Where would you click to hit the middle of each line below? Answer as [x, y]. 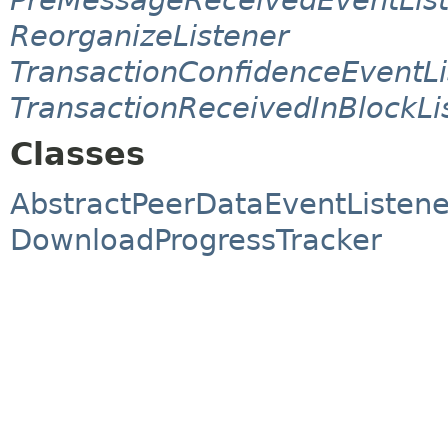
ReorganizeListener [149, 35]
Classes [77, 153]
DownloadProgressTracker [196, 240]
